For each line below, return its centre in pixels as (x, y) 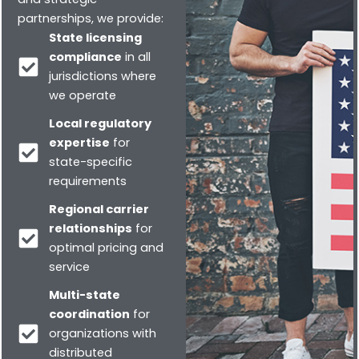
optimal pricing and (106, 248)
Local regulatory (100, 124)
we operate (82, 96)
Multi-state (84, 295)
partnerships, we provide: (91, 19)
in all (136, 57)
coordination (89, 315)
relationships (90, 229)
